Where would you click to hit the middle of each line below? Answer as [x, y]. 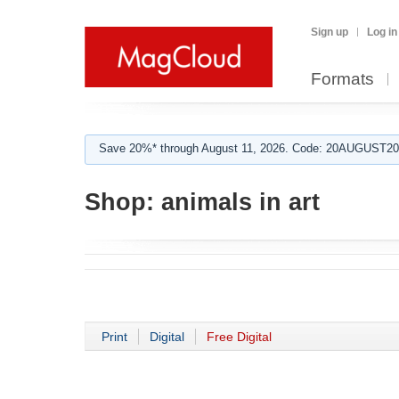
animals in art [237, 202]
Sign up [330, 32]
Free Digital [239, 337]
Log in [382, 32]
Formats [342, 79]
